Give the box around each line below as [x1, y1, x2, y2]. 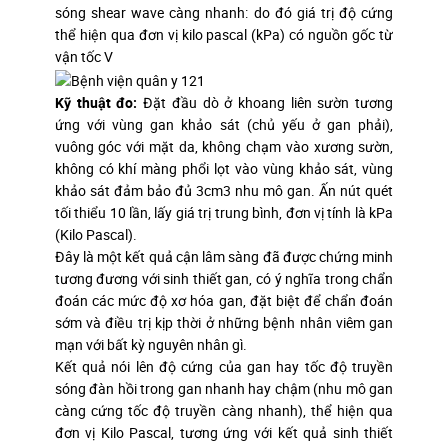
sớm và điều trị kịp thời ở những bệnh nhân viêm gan [54, 312, 394, 332]
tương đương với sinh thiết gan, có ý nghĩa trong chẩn [54, 268, 394, 288]
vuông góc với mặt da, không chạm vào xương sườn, [54, 136, 394, 156]
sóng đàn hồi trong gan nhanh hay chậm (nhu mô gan [54, 378, 394, 398]
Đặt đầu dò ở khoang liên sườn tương [143, 92, 394, 112]
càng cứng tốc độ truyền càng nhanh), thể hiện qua [54, 400, 394, 420]
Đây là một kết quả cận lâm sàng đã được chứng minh [54, 246, 394, 266]
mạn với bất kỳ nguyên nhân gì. [54, 334, 247, 354]
